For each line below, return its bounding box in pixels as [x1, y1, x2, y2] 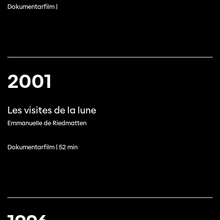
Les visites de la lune [7, 105, 96, 116]
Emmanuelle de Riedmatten [7, 119, 86, 127]
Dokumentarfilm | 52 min [7, 143, 78, 151]
